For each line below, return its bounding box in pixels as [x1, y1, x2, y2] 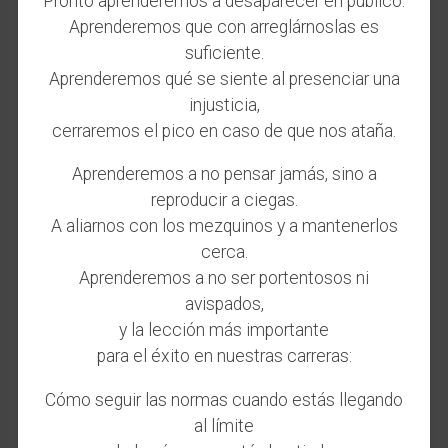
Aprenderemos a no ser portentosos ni [79, 268, 369, 289]
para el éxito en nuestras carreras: [96, 346, 352, 367]
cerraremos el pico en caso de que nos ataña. [52, 120, 396, 141]
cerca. [200, 242, 248, 263]
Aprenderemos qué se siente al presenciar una [48, 68, 400, 89]
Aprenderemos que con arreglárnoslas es [69, 16, 379, 37]
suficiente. [184, 42, 264, 63]
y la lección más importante [119, 320, 329, 341]
